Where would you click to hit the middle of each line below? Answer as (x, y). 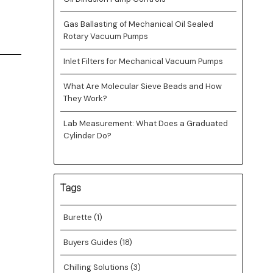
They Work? (85, 98)
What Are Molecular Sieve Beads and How (142, 86)
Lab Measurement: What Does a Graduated (145, 123)
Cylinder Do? (87, 136)
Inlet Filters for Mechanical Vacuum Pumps (143, 61)
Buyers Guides (91, 242)
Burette (78, 217)
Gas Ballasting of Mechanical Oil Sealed (138, 24)
